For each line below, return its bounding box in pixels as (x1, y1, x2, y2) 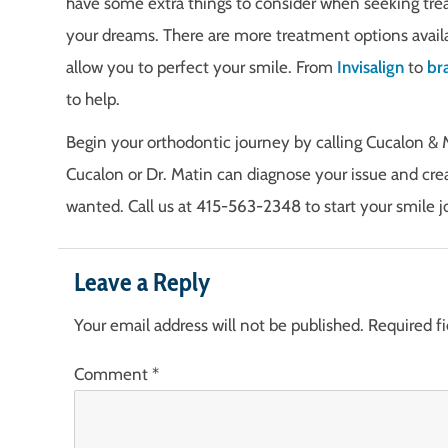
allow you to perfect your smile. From (66, 57, 337, 78)
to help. (66, 89, 120, 110)
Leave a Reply (74, 265, 210, 298)
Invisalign (337, 57, 404, 78)
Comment (74, 364, 152, 385)
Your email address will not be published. (74, 315, 364, 336)
